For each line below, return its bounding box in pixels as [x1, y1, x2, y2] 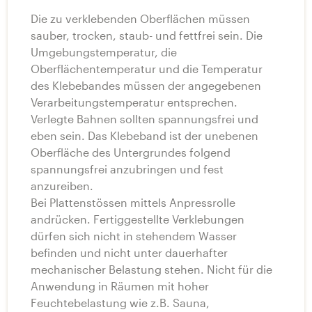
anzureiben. [31, 178, 93, 192]
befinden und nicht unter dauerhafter [31, 245, 228, 259]
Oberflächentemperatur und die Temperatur [31, 61, 263, 75]
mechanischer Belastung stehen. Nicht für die [31, 262, 272, 276]
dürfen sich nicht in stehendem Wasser [31, 228, 237, 242]
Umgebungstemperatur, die [31, 45, 177, 58]
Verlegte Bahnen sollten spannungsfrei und [31, 111, 258, 125]
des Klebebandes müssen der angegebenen [31, 78, 261, 92]
